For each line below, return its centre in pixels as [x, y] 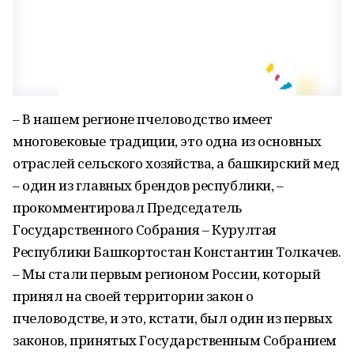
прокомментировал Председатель [127, 207]
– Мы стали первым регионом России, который [167, 274]
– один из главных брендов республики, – [148, 185]
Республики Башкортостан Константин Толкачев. [177, 252]
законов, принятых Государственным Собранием [175, 340]
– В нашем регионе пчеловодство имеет [143, 119]
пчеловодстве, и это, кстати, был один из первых [173, 318]
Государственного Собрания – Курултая [145, 230]
